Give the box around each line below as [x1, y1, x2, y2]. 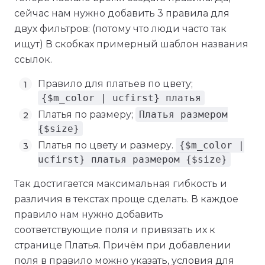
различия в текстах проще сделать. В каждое [14, 193, 238, 205]
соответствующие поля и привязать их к [14, 224, 215, 235]
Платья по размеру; [38, 109, 135, 120]
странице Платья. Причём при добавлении [14, 240, 231, 251]
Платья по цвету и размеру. [38, 140, 176, 151]
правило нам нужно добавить [14, 209, 163, 220]
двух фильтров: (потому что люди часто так [14, 23, 227, 34]
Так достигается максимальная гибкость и [14, 178, 227, 189]
